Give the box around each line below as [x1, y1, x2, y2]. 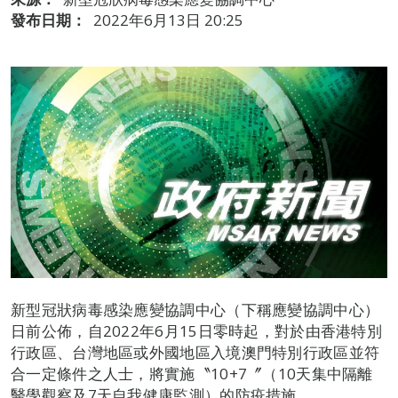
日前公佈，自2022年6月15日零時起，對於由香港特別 [11, 321, 383, 342]
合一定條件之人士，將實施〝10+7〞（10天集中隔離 [11, 363, 373, 385]
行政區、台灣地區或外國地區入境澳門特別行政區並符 [11, 342, 380, 363]
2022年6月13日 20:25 [93, 10, 243, 30]
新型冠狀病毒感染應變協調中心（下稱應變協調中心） [11, 299, 380, 321]
